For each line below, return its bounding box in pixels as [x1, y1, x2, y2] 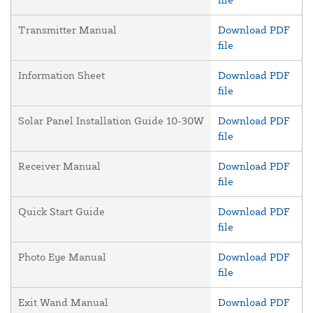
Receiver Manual [18, 159, 101, 173]
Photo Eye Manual [18, 250, 106, 264]
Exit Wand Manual [18, 296, 108, 310]
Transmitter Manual [18, 23, 117, 37]
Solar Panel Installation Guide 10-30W [18, 114, 204, 128]
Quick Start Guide [18, 205, 105, 219]
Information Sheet [18, 68, 105, 82]
